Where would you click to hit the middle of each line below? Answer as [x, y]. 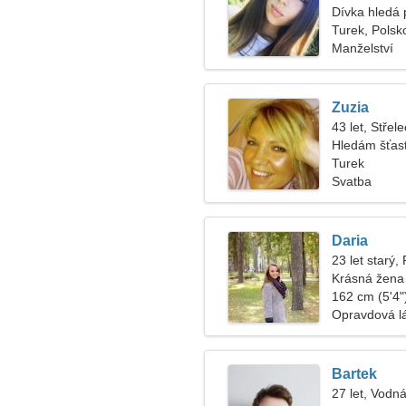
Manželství [362, 48]
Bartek [354, 374]
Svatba [352, 181]
